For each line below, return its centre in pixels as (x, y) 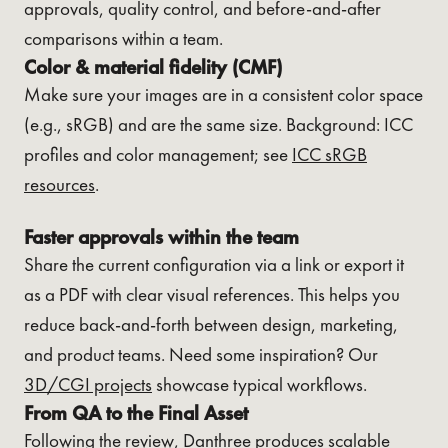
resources (59, 184)
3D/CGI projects (88, 384)
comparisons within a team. (123, 38)
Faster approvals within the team (161, 236)
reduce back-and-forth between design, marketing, (211, 324)
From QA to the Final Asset (136, 412)
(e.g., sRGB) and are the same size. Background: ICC (218, 124)
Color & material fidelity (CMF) (153, 66)
